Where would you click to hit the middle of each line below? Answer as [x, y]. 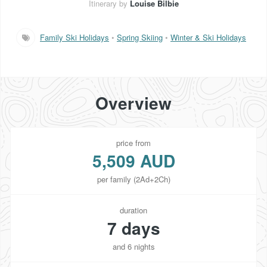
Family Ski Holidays [74, 37]
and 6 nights [133, 246]
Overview [133, 103]
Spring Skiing [140, 37]
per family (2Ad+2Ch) [133, 179]
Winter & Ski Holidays [208, 37]
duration [133, 210]
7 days [133, 228]
